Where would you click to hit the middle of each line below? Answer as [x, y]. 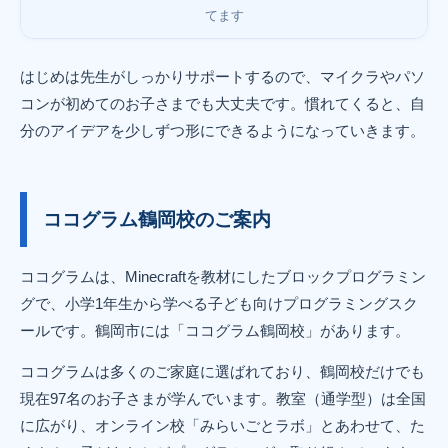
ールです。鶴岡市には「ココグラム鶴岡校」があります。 [215, 331]
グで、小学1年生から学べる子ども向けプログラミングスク [219, 304]
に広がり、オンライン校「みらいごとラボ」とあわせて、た [222, 426]
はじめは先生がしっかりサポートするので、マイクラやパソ [222, 77]
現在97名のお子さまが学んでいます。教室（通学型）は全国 [223, 399]
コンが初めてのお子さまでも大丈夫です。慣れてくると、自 [222, 104]
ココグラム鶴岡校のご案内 [157, 220]
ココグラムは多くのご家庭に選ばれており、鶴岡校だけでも [222, 372]
